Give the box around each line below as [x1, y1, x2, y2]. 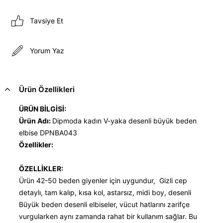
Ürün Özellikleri [19, 84, 75, 94]
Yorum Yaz [30, 46, 64, 55]
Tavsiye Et [30, 16, 63, 25]
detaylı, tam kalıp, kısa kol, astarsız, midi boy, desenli [19, 188, 191, 197]
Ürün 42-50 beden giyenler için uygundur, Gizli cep [19, 176, 187, 185]
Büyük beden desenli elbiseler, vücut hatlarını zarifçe [19, 200, 190, 209]
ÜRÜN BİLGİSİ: [19, 104, 66, 113]
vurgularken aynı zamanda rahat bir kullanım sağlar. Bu [19, 212, 197, 221]
